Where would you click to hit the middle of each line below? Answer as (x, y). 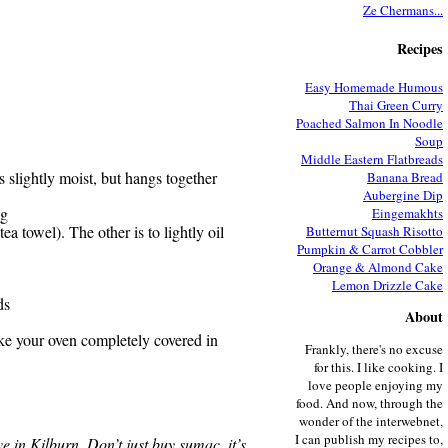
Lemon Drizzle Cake (387, 284)
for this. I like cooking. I (378, 366)
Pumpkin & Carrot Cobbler (370, 248)
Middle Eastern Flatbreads (372, 158)
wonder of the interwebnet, (371, 420)
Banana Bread (405, 176)
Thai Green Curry (396, 104)
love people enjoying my (375, 384)
